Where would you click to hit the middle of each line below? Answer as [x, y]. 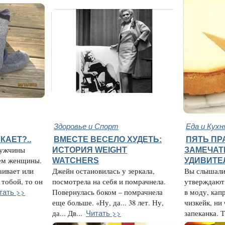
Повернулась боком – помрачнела [107, 192]
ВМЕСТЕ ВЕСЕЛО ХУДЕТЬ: [108, 139]
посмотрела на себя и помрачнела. [109, 182]
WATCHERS [76, 160]
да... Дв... [67, 213]
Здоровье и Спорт [86, 126]
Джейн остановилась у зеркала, [103, 171]
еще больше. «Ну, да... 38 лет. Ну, [108, 203]
